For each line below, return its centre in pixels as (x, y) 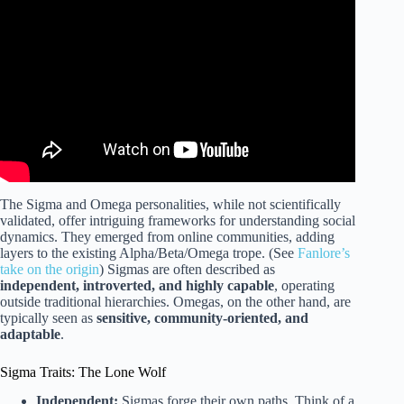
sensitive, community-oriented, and (202, 317)
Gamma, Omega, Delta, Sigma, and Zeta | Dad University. (178, 14)
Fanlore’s (324, 252)
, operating (304, 285)
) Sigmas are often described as (187, 269)
